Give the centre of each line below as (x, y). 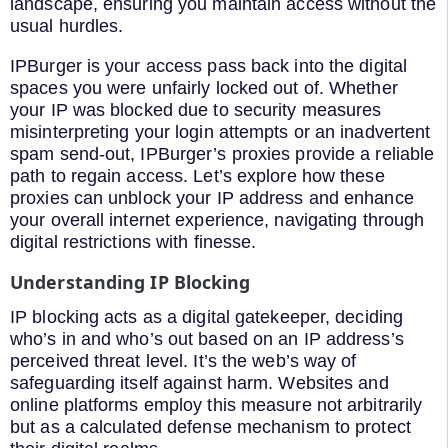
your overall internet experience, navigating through (217, 219)
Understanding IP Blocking (130, 281)
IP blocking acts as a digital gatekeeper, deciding (207, 317)
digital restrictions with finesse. (133, 241)
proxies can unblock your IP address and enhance (212, 197)
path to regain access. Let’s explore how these (197, 175)
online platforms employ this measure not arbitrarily (216, 405)
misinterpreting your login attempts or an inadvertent (220, 131)
